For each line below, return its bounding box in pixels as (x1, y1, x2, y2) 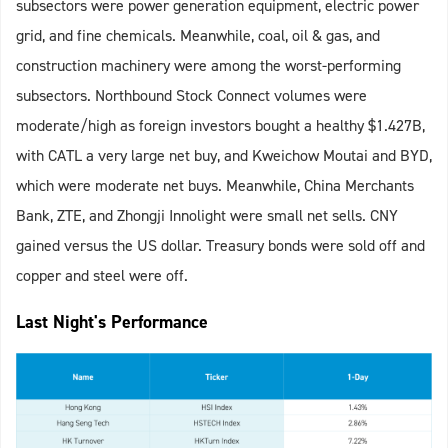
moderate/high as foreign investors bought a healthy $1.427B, (16, 115, 425, 137)
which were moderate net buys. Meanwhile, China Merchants (16, 175, 414, 197)
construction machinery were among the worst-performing (16, 55, 401, 77)
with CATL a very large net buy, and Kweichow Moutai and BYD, (16, 145, 432, 167)
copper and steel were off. (16, 265, 188, 287)
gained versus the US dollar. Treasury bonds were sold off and (16, 235, 425, 257)
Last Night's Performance (16, 310, 208, 335)
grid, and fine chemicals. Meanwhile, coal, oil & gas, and (16, 25, 380, 47)
